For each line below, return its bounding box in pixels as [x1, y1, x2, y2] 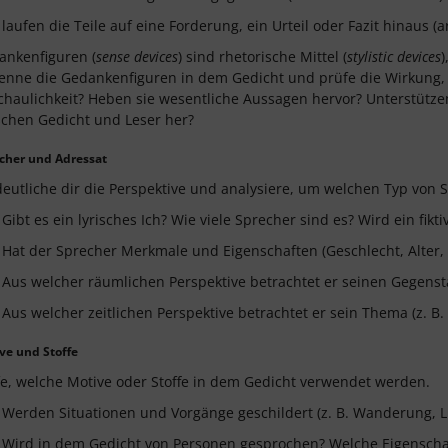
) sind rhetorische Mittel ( [178, 47, 347, 66]
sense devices [96, 47, 178, 66]
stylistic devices [347, 47, 441, 66]
